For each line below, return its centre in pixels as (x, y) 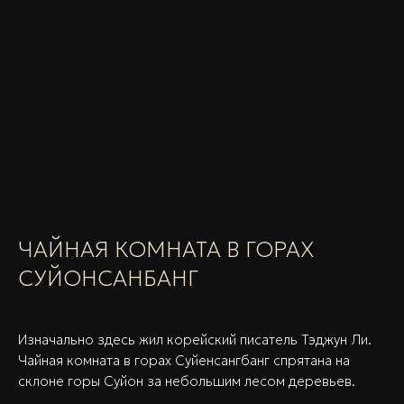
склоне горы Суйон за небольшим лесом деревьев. (187, 381)
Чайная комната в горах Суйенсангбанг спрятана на (184, 360)
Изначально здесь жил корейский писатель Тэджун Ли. (195, 339)
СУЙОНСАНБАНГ (108, 278)
